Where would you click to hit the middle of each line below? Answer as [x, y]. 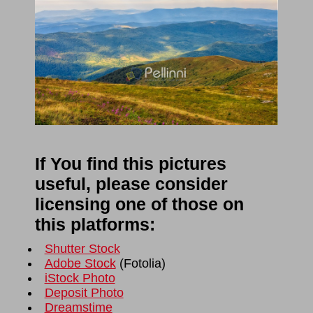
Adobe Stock [80, 264]
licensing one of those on [139, 205]
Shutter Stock [82, 249]
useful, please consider [131, 184]
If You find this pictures [131, 164]
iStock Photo [80, 278]
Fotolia [142, 264]
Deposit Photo [84, 293]
